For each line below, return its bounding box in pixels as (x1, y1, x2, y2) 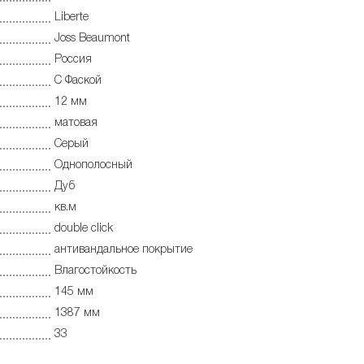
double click (54, 223, 113, 235)
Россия (54, 54, 92, 66)
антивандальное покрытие (54, 245, 193, 256)
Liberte (54, 12, 89, 24)
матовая (54, 118, 97, 129)
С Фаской (54, 76, 102, 87)
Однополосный (54, 160, 132, 171)
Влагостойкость (54, 266, 136, 277)
